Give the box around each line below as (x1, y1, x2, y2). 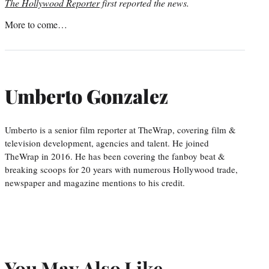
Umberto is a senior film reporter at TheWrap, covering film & (5, 123, 236, 136)
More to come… (5, 17, 67, 31)
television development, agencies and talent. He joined (5, 136, 209, 149)
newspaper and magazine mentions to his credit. (5, 176, 185, 189)
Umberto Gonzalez (5, 83, 168, 109)
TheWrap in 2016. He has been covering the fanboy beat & (5, 150, 225, 162)
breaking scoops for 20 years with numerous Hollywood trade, (5, 163, 238, 175)
